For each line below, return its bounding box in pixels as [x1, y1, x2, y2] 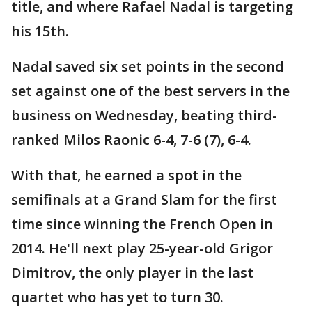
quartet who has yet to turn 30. [11, 288, 224, 307]
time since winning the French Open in [11, 214, 273, 234]
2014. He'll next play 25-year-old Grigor [11, 239, 273, 258]
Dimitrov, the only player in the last [11, 263, 253, 283]
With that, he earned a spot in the [11, 166, 242, 185]
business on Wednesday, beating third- [11, 106, 277, 125]
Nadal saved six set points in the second [11, 57, 284, 77]
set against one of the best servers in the [11, 81, 290, 101]
